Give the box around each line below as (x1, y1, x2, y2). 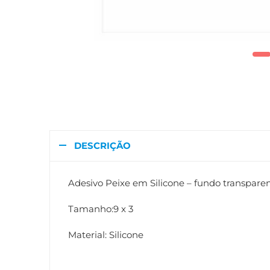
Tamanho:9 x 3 (68, 203, 133, 215)
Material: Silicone (68, 229, 143, 240)
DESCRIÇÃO (74, 140, 131, 151)
